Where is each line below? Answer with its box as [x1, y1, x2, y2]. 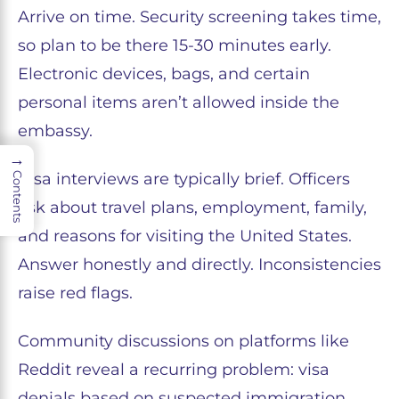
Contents [11, 170, 25, 224]
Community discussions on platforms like [18, 331, 349, 352]
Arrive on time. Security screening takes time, [18, 7, 381, 28]
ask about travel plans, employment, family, [18, 198, 367, 218]
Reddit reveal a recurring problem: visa [18, 360, 330, 380]
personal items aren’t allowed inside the [18, 93, 339, 113]
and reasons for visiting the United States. [18, 226, 352, 247]
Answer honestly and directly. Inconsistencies [18, 255, 381, 275]
